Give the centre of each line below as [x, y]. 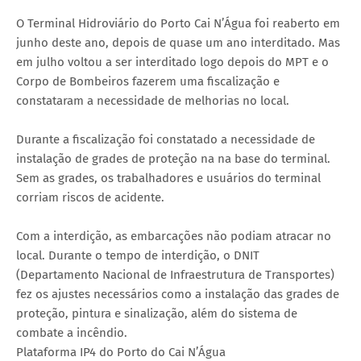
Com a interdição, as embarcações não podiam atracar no [174, 237]
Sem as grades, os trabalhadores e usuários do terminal [168, 178]
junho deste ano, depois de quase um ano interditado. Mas [178, 43]
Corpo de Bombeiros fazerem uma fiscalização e [148, 82]
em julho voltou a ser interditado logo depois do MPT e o [172, 62]
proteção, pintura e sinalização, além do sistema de [157, 314]
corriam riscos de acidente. [90, 198]
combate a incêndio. [72, 333]
